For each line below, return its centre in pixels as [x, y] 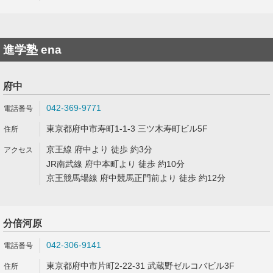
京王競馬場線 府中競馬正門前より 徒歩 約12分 [136, 178]
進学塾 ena [32, 50]
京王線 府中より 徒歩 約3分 [99, 149]
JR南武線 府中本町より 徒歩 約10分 [115, 164]
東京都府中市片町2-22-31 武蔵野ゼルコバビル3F [140, 266]
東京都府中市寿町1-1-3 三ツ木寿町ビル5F [127, 129]
